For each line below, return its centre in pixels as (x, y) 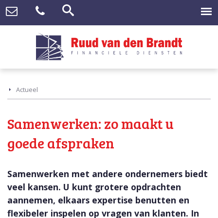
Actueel (27, 90)
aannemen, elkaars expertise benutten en (98, 200)
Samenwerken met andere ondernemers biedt (108, 174)
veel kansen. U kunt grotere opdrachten (94, 187)
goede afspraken (61, 143)
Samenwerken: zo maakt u (91, 124)
